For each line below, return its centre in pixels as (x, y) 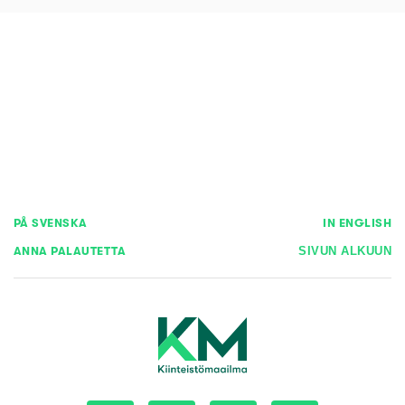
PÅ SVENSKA (51, 222)
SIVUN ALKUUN (345, 251)
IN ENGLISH (357, 222)
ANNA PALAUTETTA (70, 251)
